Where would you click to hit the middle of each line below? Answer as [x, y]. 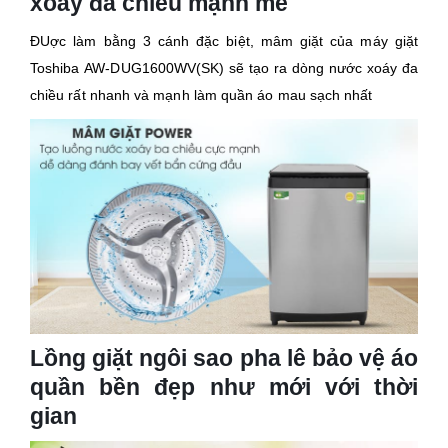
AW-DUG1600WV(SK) [154, 68]
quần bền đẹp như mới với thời [224, 387]
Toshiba [57, 68]
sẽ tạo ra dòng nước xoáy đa [321, 68]
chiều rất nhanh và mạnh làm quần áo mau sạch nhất [201, 95]
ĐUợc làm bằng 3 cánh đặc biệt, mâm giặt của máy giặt [224, 41]
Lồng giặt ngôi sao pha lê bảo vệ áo [224, 358]
